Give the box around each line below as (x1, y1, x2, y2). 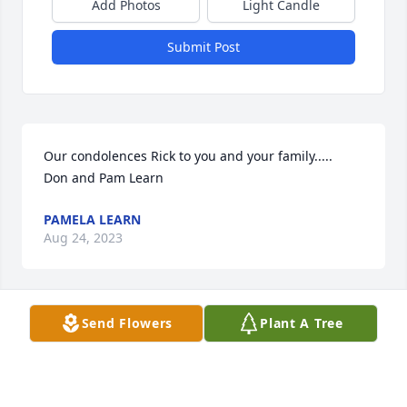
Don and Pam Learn (44, 169, 164, 187)
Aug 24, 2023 (44, 229, 123, 247)
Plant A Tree (260, 314, 343, 332)
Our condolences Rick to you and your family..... (44, 147, 333, 165)
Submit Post (167, 38, 240, 56)
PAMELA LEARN (44, 211, 141, 229)
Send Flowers (81, 314, 174, 332)
